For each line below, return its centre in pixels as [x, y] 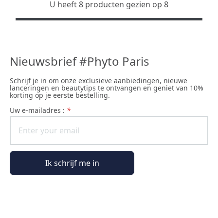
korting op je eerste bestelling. [60, 95]
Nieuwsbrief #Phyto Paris [80, 61]
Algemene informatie [38, 204]
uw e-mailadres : [41, 110]
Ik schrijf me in [72, 163]
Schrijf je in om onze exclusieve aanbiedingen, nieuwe [99, 81]
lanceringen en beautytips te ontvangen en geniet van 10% [107, 88]
